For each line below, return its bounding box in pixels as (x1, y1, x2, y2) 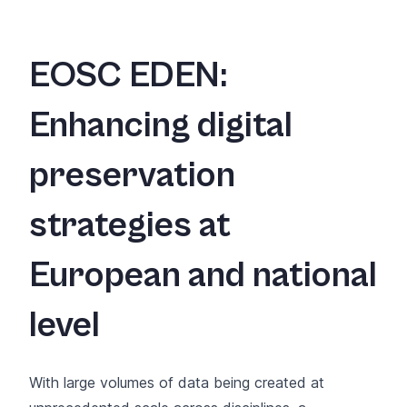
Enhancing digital (29, 104, 293, 146)
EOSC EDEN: (29, 54, 227, 96)
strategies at (29, 203, 231, 246)
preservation (29, 154, 235, 196)
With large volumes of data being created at (29, 372, 324, 392)
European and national (29, 253, 377, 296)
